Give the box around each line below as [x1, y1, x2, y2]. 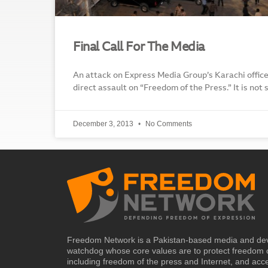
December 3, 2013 [73, 119, 135, 128]
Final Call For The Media [73, 41, 205, 54]
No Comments [144, 119, 192, 128]
